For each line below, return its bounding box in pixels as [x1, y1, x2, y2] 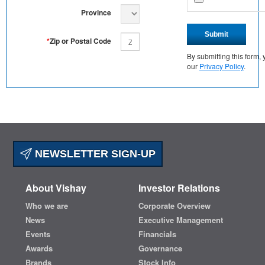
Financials [138, 228, 177, 240]
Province [81, 7, 111, 18]
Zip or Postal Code [50, 35, 111, 46]
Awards [25, 242, 53, 254]
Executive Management [138, 214, 224, 225]
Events [25, 228, 50, 240]
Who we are [25, 199, 68, 211]
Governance [138, 242, 183, 254]
